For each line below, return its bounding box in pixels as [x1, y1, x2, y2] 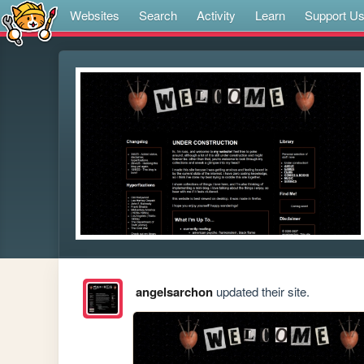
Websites [70, 6, 119, 24]
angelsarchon [135, 283, 213, 301]
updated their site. [212, 283, 310, 301]
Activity [197, 6, 236, 24]
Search [139, 6, 177, 24]
